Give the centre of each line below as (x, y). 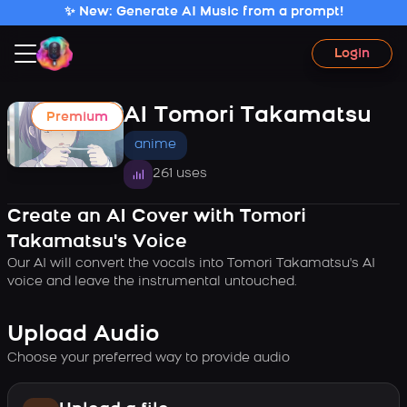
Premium (77, 118)
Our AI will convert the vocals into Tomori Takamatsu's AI (191, 264)
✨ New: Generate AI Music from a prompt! (203, 12)
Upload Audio (83, 335)
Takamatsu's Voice (97, 243)
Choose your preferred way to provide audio (149, 358)
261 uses (180, 174)
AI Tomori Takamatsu (248, 116)
